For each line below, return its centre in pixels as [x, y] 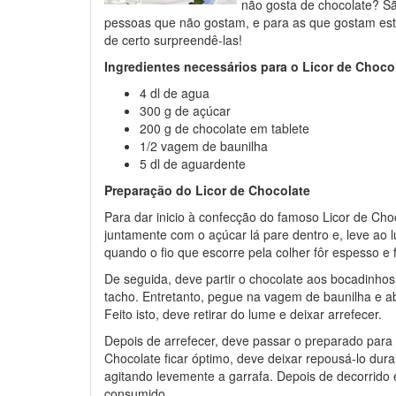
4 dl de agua [175, 93]
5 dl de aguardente [193, 164]
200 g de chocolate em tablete [225, 128]
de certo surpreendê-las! [173, 40]
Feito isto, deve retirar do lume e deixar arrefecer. [243, 314]
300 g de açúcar [185, 110]
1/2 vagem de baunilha [204, 146]
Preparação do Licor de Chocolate [207, 190]
